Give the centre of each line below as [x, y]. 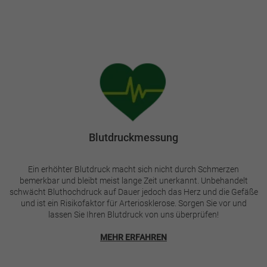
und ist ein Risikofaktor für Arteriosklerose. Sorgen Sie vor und [133, 203]
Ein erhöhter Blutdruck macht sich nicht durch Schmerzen [133, 169]
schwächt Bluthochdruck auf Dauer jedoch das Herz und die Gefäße [133, 192]
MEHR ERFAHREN [133, 237]
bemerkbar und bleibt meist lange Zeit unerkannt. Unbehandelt [133, 180]
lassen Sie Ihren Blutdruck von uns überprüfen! [133, 214]
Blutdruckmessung [133, 137]
